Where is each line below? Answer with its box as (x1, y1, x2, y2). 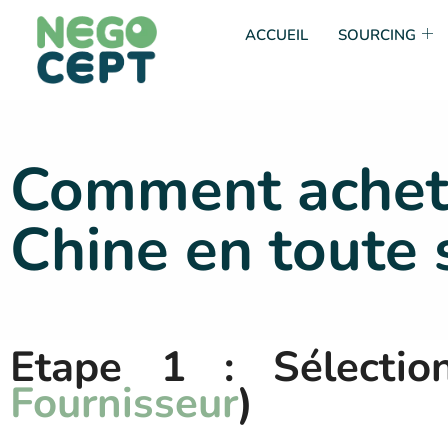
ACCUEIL (244, 25, 308, 45)
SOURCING (337, 25, 416, 45)
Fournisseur (10, 375, 238, 432)
